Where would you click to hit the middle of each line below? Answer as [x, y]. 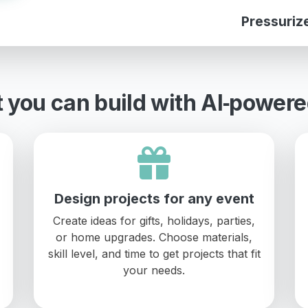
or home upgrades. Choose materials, [154, 237]
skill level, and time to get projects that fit [154, 253]
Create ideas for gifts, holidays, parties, [154, 220]
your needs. [154, 270]
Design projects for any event [154, 198]
